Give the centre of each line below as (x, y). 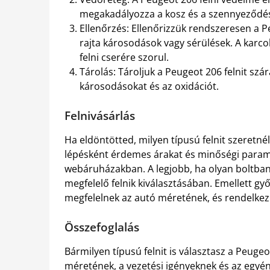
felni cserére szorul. (124, 58)
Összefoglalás (102, 227)
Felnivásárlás (100, 116)
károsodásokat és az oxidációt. (149, 86)
